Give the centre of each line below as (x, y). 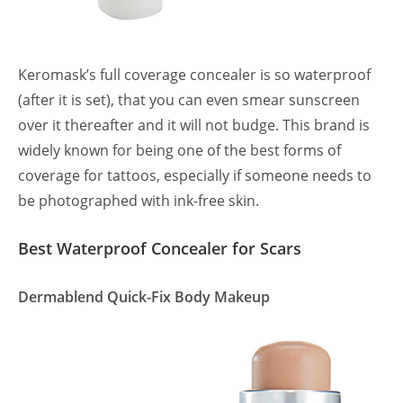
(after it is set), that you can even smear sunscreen (189, 100)
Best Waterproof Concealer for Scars (162, 249)
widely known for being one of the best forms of (179, 151)
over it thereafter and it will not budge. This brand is (194, 125)
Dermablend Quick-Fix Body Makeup (144, 297)
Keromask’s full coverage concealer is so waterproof (194, 75)
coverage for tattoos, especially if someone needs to (195, 176)
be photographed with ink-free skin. (140, 201)
